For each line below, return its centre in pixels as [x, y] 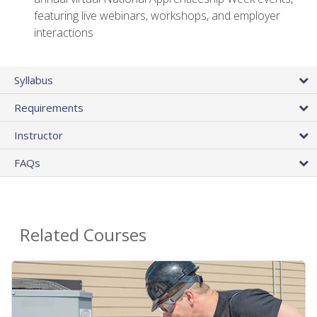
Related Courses [83, 235]
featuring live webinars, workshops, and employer [157, 16]
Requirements [49, 108]
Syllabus [34, 80]
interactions [64, 33]
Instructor [39, 136]
